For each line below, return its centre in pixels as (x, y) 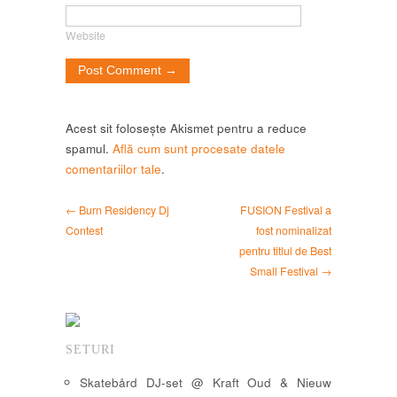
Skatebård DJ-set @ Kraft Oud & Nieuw (206, 382)
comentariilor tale (113, 168)
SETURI (90, 349)
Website (86, 36)
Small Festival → (291, 271)
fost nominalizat (294, 230)
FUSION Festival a (286, 210)
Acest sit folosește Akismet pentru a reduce (186, 128)
